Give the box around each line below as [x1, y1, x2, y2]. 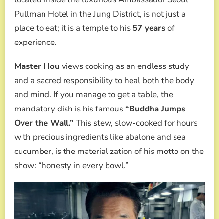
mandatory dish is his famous [14, 103, 125, 115]
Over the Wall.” [14, 117, 74, 129]
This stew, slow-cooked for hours [74, 117, 197, 129]
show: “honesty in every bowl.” [14, 160, 129, 172]
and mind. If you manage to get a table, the [14, 89, 173, 101]
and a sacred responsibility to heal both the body [14, 75, 194, 87]
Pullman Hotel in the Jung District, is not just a [14, 8, 186, 20]
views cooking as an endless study [60, 61, 189, 72]
